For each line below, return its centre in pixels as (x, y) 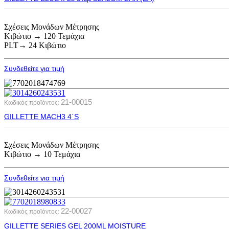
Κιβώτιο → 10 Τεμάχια (42, 154)
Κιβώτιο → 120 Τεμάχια (44, 36)
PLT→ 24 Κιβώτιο (35, 45)
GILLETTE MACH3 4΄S (41, 117)
